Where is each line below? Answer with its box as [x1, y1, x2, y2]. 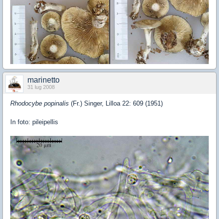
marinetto [27, 76, 60, 85]
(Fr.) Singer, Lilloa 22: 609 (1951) [71, 100, 163, 108]
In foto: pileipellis [10, 118, 58, 126]
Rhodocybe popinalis [10, 100, 71, 108]
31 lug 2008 [27, 84, 55, 90]
